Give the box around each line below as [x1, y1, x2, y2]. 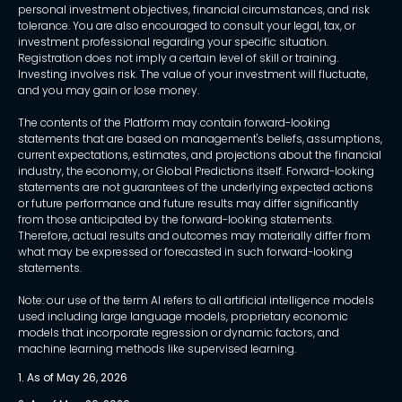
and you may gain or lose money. [18, 83, 199, 99]
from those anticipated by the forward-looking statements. [18, 212, 334, 228]
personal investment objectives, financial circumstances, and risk [18, 2, 370, 18]
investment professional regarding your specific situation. [18, 34, 328, 50]
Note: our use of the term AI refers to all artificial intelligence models [18, 293, 374, 309]
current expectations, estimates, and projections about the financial [18, 147, 381, 163]
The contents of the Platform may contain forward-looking [18, 115, 330, 131]
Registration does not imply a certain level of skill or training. [18, 50, 338, 66]
